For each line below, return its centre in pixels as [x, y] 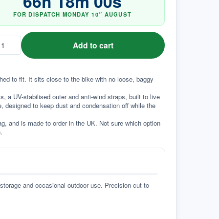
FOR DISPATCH [38, 14]
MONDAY [76, 14]
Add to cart [93, 45]
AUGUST [118, 14]
